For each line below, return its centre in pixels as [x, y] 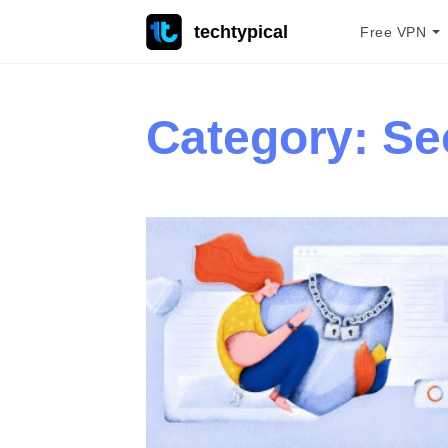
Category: [263, 138]
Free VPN [393, 32]
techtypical [240, 32]
